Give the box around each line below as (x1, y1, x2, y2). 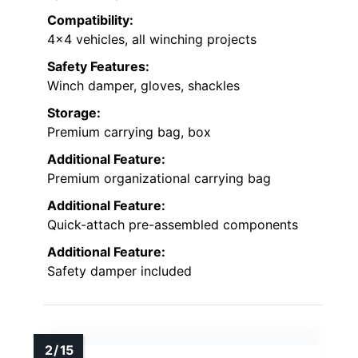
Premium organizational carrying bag (47, 169, 271, 186)
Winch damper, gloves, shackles (47, 77, 240, 93)
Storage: (47, 104, 101, 121)
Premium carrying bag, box (47, 123, 211, 140)
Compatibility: (47, 11, 133, 28)
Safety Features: (47, 58, 149, 74)
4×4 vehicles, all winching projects (47, 30, 257, 47)
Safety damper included (47, 262, 192, 279)
